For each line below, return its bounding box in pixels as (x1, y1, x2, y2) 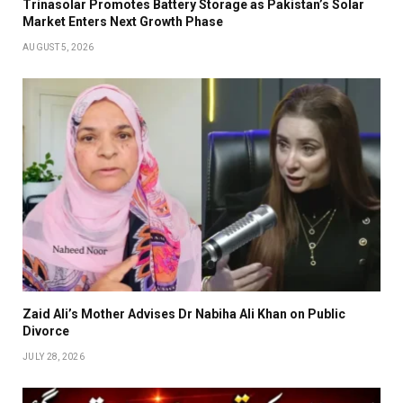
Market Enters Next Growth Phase (22, 14, 223, 30)
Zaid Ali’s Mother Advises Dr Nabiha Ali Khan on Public (22, 307, 345, 322)
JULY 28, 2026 (22, 352, 85, 363)
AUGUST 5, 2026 (22, 42, 94, 53)
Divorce (22, 324, 69, 339)
